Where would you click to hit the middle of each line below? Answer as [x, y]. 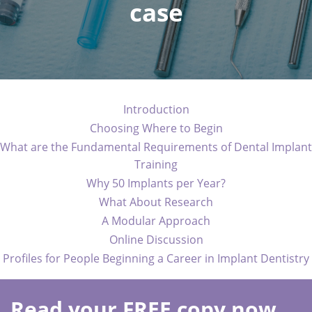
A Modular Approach [156, 221]
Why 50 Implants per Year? [156, 183]
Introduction [156, 109]
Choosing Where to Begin [156, 128]
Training [156, 164]
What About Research [156, 202]
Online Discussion [156, 240]
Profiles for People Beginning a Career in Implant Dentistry [156, 258]
